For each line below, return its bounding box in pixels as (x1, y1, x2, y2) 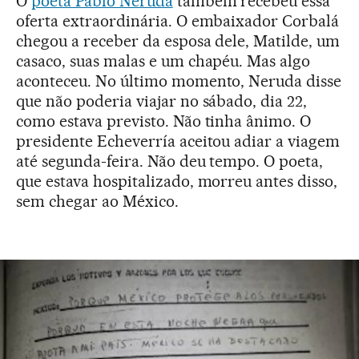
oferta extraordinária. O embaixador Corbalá (16, 11, 340, 30)
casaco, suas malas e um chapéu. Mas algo (16, 51, 311, 71)
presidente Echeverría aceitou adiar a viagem (16, 131, 341, 151)
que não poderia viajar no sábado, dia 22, (16, 91, 308, 111)
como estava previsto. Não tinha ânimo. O (16, 111, 312, 131)
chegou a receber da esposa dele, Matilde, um (16, 31, 341, 50)
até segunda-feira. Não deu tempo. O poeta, (16, 151, 324, 171)
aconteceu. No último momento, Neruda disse (16, 71, 342, 91)
